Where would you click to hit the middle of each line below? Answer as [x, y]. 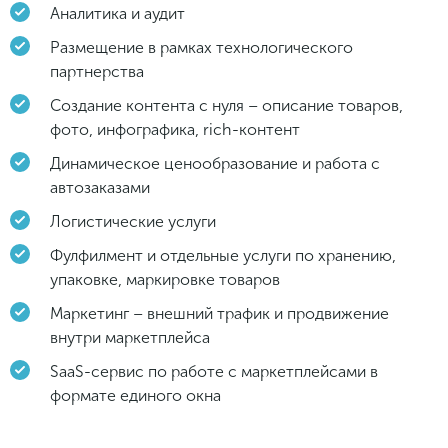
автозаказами [100, 187]
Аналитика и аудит [117, 13]
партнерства [97, 71]
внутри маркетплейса [130, 337]
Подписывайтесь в [224, 424]
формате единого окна [135, 395]
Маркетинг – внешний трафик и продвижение [219, 313]
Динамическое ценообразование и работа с [215, 163]
